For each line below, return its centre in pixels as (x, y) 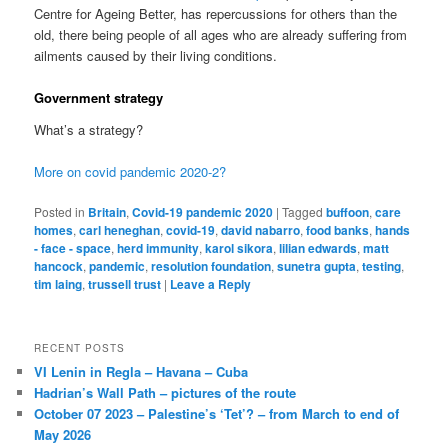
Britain (107, 211)
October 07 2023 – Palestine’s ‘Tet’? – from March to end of (217, 414)
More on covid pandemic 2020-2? (130, 171)
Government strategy (99, 98)
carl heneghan (120, 229)
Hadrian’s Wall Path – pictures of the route (165, 393)
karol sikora (239, 247)
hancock (59, 265)
